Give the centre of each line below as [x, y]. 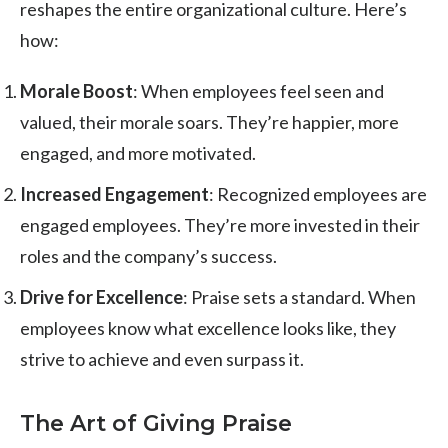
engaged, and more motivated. [138, 152]
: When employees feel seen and [258, 90]
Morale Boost [76, 90]
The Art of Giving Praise [156, 423]
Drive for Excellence [101, 296]
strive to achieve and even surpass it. [162, 358]
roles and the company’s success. [148, 255]
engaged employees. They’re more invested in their [220, 224]
